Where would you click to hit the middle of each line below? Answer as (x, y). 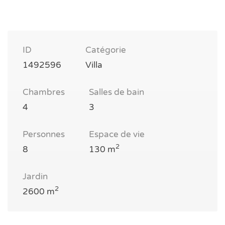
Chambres (44, 92)
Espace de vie (117, 134)
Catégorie (106, 50)
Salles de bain (117, 92)
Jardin (35, 176)
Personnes (44, 134)
